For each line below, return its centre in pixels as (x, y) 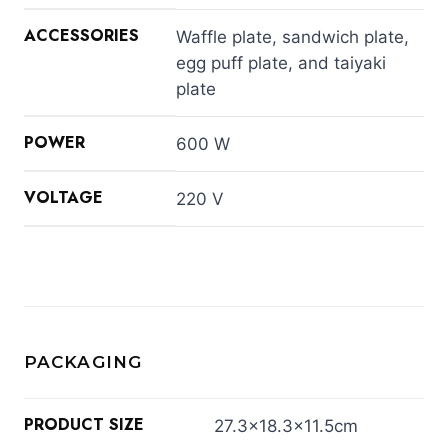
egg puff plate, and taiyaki (281, 62)
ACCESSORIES (81, 35)
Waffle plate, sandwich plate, (292, 36)
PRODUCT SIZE (84, 424)
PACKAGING (83, 361)
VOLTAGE (63, 197)
